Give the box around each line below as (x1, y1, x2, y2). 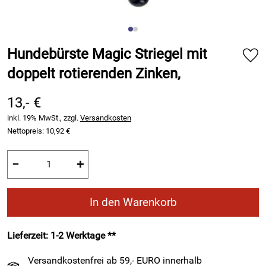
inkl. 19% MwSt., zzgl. (7, 113, 80, 122)
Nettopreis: (7, 126, 46, 135)
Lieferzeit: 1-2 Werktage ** (7, 229, 116, 241)
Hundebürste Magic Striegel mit (7, 46, 207, 62)
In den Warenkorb (89, 195, 177, 209)
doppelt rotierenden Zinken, (7, 65, 180, 82)
